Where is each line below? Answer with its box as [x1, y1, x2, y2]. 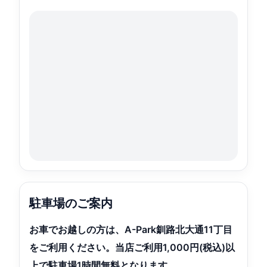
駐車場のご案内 [29, 196, 113, 210]
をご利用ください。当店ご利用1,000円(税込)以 [29, 241, 235, 253]
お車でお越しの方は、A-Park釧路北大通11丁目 [29, 223, 232, 235]
